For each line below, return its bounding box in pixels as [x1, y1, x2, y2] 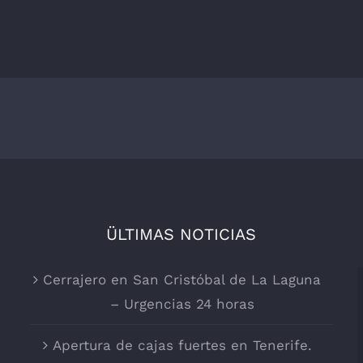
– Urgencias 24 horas [109, 295, 254, 312]
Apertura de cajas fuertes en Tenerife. [52, 336, 312, 353]
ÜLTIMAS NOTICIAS [106, 224, 257, 244]
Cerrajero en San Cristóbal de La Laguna [43, 271, 322, 288]
